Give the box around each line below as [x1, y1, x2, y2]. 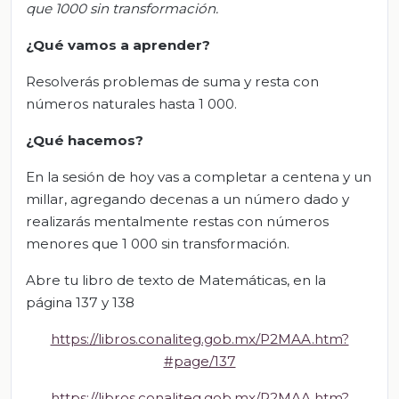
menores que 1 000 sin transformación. [26, 234, 289, 252]
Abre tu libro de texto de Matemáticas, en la [26, 271, 326, 289]
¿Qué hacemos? [26, 131, 143, 149]
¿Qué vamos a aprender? [26, 36, 210, 53]
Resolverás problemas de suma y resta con [26, 72, 319, 90]
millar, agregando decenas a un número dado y [26, 190, 349, 208]
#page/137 [163, 352, 236, 370]
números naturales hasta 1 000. [26, 94, 237, 112]
